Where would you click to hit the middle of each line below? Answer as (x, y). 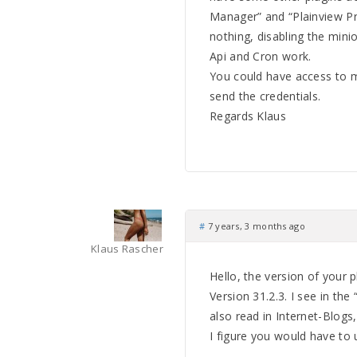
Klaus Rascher (127, 249)
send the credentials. (265, 96)
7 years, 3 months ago (255, 226)
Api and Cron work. (261, 56)
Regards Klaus (248, 116)
